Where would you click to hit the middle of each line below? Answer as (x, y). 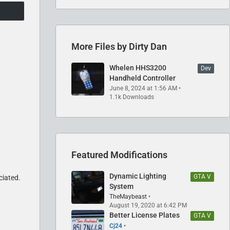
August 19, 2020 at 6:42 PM (148, 205)
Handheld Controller (142, 78)
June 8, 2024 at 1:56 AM (143, 88)
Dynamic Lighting (138, 176)
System (121, 186)
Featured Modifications (119, 155)
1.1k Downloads (132, 97)
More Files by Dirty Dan (119, 46)
